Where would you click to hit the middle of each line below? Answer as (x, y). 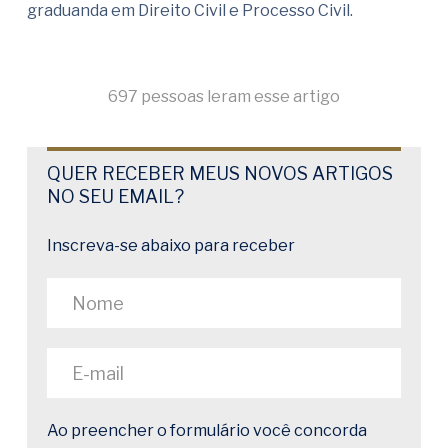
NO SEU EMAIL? (115, 197)
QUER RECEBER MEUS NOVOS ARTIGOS (220, 174)
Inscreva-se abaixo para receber (171, 246)
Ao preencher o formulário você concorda (207, 431)
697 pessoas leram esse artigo (224, 97)
